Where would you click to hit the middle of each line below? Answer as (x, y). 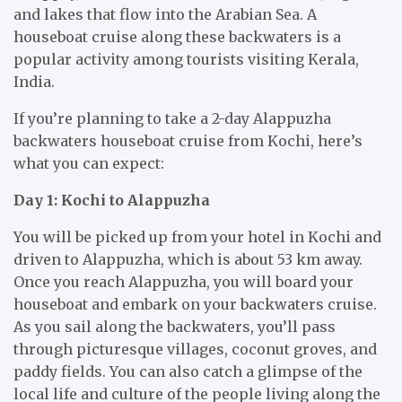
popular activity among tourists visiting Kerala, (186, 59)
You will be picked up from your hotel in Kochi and (197, 236)
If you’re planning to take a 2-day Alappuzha (172, 118)
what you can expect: (89, 163)
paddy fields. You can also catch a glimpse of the (188, 371)
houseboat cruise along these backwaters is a (177, 36)
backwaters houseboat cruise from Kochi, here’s (188, 140)
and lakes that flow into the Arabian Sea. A (165, 14)
